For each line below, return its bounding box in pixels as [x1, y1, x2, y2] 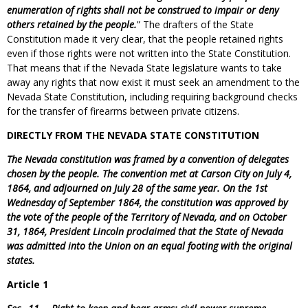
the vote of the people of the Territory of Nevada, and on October [7, 210, 287, 223]
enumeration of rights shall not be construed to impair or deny [7, 3, 278, 16]
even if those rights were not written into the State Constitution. [7, 46, 291, 60]
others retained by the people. [7, 17, 137, 31]
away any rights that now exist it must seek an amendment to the [7, 75, 300, 89]
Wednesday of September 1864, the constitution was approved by [7, 195, 287, 209]
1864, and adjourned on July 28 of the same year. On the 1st [7, 181, 267, 195]
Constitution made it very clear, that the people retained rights [7, 32, 283, 45]
